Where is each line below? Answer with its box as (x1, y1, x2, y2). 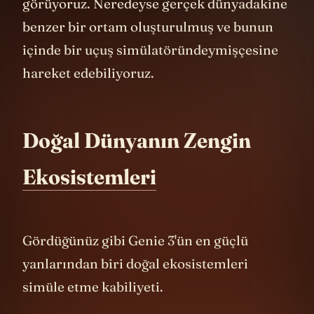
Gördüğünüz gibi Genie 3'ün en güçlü (22, 253, 248, 271)
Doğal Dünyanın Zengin (22, 149, 251, 175)
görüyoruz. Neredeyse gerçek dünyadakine (22, 16, 287, 34)
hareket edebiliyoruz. (22, 86, 157, 103)
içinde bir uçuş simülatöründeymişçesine (22, 62, 278, 80)
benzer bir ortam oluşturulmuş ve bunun (22, 39, 273, 57)
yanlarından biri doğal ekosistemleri (22, 276, 248, 294)
